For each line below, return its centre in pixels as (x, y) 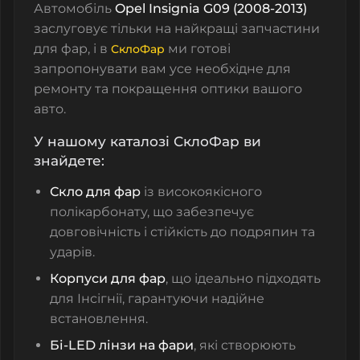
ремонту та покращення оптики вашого (168, 88)
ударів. (72, 252)
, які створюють (245, 345)
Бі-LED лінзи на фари (122, 345)
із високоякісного (201, 191)
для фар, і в (72, 48)
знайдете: (69, 160)
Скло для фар (95, 191)
